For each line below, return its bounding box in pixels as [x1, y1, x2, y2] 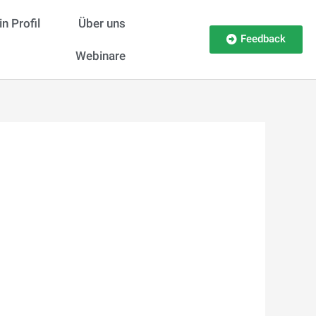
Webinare [75, 49, 126, 63]
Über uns [78, 16, 126, 30]
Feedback [240, 32, 286, 45]
